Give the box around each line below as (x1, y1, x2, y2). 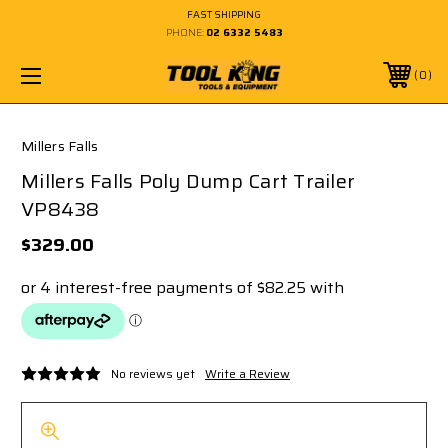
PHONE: (165, 25, 206, 40)
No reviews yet (111, 363, 195, 383)
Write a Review (205, 363, 290, 383)
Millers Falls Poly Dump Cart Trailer (21, 164, 355, 197)
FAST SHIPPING (187, 7, 261, 22)
